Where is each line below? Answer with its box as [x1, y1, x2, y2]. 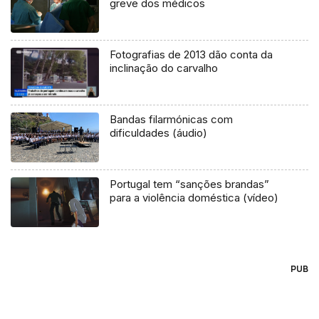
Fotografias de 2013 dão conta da [110, 48, 273, 62]
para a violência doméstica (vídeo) [110, 191, 279, 205]
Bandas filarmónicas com [110, 113, 234, 127]
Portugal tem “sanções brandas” [110, 177, 270, 192]
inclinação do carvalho [110, 61, 219, 75]
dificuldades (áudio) [110, 126, 208, 140]
